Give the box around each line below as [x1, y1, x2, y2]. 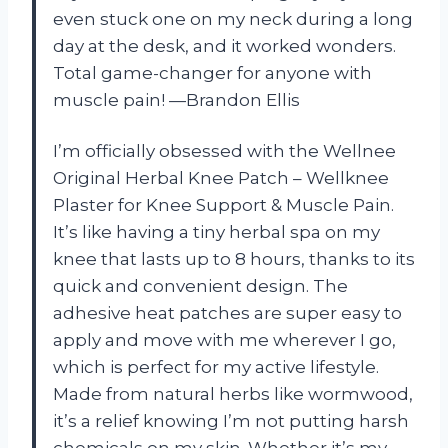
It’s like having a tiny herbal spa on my [53, 222, 380, 243]
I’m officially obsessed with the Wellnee [53, 141, 396, 162]
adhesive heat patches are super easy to [53, 303, 402, 324]
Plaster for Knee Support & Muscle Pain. [53, 195, 394, 216]
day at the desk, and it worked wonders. [53, 36, 396, 57]
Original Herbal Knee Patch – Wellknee [53, 168, 389, 189]
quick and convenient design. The [53, 276, 348, 297]
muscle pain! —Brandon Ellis [53, 90, 300, 111]
